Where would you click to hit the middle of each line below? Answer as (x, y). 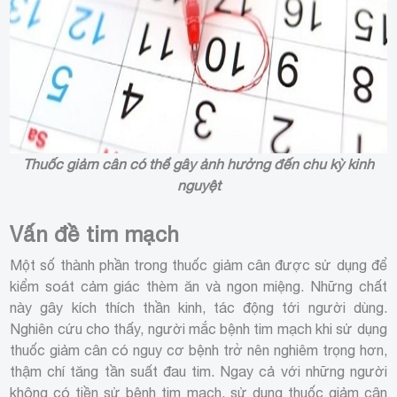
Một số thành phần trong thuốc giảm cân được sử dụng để (198, 265)
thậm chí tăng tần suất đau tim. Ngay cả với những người (198, 371)
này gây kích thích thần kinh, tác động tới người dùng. (198, 307)
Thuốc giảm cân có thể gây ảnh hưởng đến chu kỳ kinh (198, 163)
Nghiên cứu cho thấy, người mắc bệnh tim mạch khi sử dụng (198, 328)
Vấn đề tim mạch (95, 234)
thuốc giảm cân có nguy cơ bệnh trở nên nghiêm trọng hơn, (198, 350)
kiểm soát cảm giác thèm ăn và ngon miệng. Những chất (198, 286)
